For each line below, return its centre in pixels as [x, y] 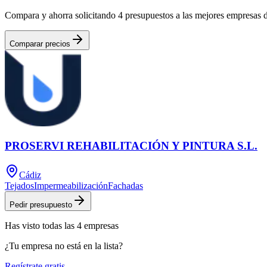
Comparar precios [40, 44]
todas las [58, 225]
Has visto [24, 225]
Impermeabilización [71, 185]
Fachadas [125, 185]
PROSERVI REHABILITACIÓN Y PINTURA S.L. [131, 146]
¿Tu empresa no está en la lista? [64, 246]
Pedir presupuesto [41, 204]
